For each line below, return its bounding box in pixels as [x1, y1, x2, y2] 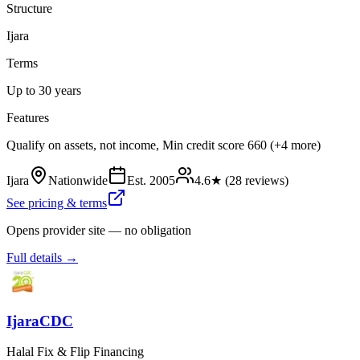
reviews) [242, 173, 288, 187]
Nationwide [48, 173, 108, 187]
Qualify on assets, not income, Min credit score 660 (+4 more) [6, 137, 321, 152]
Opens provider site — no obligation [6, 223, 191, 237]
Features [6, 110, 49, 125]
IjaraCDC [6, 312, 73, 329]
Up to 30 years [6, 83, 81, 97]
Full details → [6, 250, 78, 264]
